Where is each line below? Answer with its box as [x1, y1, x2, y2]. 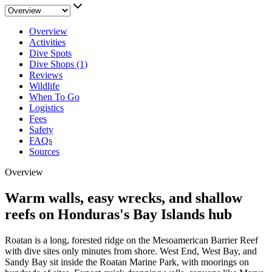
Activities [29, 36, 66, 47]
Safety [29, 124, 53, 135]
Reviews [29, 69, 63, 80]
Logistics [29, 102, 64, 113]
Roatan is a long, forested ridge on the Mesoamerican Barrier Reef [5, 234, 258, 245]
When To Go [29, 91, 80, 102]
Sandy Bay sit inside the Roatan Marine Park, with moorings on [5, 256, 249, 267]
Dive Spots [29, 47, 72, 58]
